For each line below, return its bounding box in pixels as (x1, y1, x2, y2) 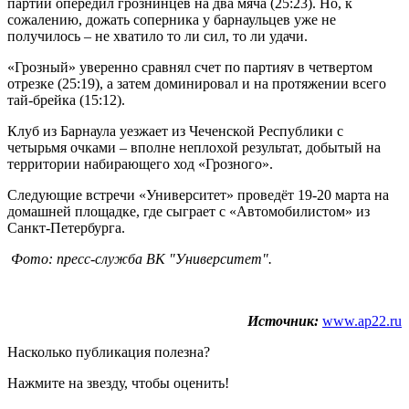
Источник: (247, 312, 319, 329)
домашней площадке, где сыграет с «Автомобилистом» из (7, 203, 370, 219)
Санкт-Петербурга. (7, 219, 143, 236)
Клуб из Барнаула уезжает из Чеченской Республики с (7, 122, 343, 139)
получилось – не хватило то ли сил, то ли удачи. (7, 27, 308, 44)
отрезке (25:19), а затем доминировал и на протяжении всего (7, 75, 386, 91)
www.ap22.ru (322, 312, 402, 329)
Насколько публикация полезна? (7, 343, 210, 360)
